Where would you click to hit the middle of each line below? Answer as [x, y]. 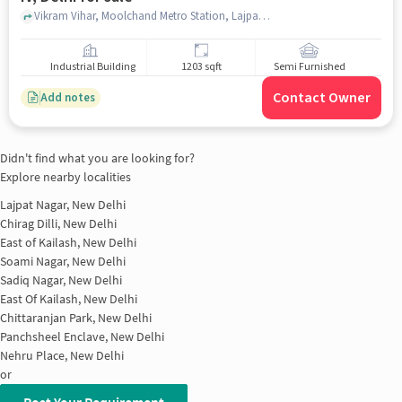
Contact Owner [322, 98]
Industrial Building [92, 67]
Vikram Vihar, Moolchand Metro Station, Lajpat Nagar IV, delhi [264, 16]
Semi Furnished [309, 67]
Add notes [67, 97]
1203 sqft [201, 67]
